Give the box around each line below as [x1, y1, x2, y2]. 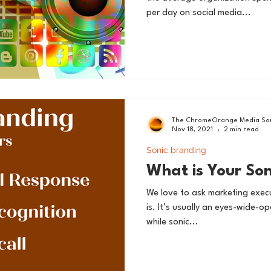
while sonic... [146, 218, 198, 227]
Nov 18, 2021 [172, 126, 213, 133]
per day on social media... [146, 8, 251, 18]
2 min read [224, 126, 259, 133]
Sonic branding [146, 145, 206, 155]
